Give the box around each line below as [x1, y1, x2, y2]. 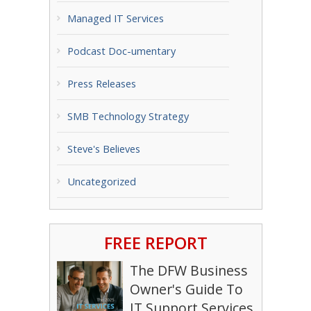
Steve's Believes [67, 142, 140, 155]
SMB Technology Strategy [67, 109, 189, 123]
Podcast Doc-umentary [67, 44, 176, 58]
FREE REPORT [103, 230, 208, 254]
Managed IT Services [67, 11, 164, 25]
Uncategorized [67, 174, 136, 188]
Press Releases [67, 76, 136, 90]
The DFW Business [129, 260, 248, 280]
